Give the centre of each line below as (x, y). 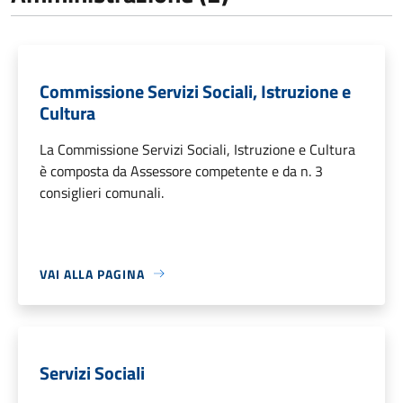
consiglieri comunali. (102, 192)
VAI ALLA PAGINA (92, 273)
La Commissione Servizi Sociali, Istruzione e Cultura (197, 149)
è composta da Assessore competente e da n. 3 (181, 170)
